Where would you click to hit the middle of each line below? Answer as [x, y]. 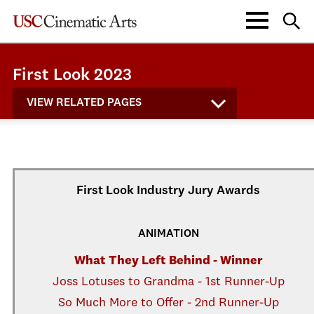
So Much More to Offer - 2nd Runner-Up [168, 303]
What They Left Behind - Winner [168, 261]
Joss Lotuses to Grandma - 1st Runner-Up [168, 282]
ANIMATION [168, 234]
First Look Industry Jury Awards [168, 191]
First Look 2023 [72, 76]
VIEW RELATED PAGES [84, 103]
